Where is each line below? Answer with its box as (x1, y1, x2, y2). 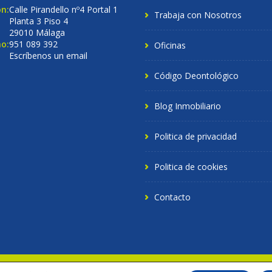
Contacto (154, 191, 191, 203)
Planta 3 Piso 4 (8, 15, 68, 27)
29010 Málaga (8, 27, 65, 38)
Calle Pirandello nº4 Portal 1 (8, 4, 118, 15)
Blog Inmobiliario (154, 100, 221, 112)
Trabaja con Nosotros (154, 9, 242, 21)
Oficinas (154, 39, 186, 51)
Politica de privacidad (154, 131, 237, 142)
